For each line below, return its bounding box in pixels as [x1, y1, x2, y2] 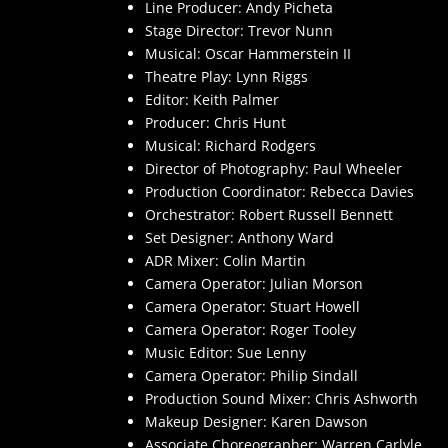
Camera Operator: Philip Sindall [144, 365, 358, 385]
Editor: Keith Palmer [144, 89, 279, 109]
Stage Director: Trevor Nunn [144, 20, 333, 40]
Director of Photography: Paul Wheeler [144, 158, 402, 178]
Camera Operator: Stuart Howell [144, 296, 360, 316]
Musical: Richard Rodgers [144, 135, 316, 155]
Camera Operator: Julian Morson [144, 273, 363, 293]
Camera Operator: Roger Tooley [144, 319, 356, 339]
